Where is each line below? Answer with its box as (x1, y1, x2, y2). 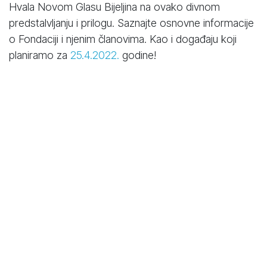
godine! (119, 48, 156, 61)
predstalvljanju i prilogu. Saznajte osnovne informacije (9, 16, 254, 29)
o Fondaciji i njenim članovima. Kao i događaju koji (9, 32, 237, 45)
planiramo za (9, 48, 70, 61)
